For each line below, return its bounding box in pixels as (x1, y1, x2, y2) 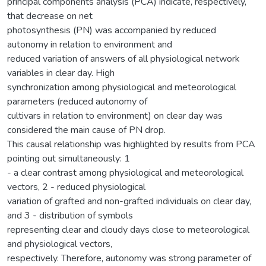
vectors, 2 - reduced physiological (7, 180, 145, 194)
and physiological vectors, (7, 237, 112, 251)
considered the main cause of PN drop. (7, 123, 166, 137)
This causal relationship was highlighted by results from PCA (7, 137, 255, 151)
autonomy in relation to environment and (7, 37, 172, 51)
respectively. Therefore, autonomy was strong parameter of (7, 251, 251, 265)
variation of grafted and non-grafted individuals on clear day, (7, 194, 251, 208)
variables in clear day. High (7, 66, 115, 80)
